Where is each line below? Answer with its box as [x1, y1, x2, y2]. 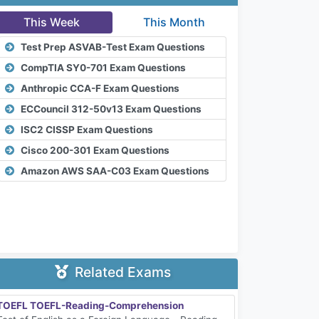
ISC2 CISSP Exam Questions [21, 123, 153, 135]
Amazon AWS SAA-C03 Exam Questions [21, 164, 209, 177]
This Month [142, 15, 205, 30]
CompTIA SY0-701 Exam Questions [21, 61, 186, 73]
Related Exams [70, 263, 171, 281]
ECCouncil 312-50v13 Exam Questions [21, 103, 202, 115]
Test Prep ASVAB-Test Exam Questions [21, 41, 205, 53]
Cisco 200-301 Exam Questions [21, 144, 169, 156]
